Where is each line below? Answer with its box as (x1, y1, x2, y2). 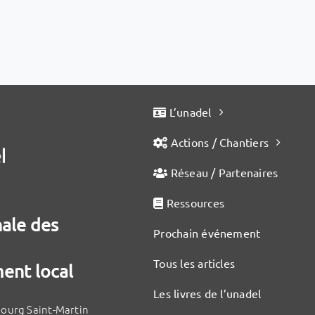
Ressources (163, 195, 225, 210)
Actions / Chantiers (167, 135, 269, 149)
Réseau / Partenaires (167, 165, 278, 179)
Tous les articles (153, 256, 236, 270)
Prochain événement (153, 226, 261, 240)
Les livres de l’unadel (153, 286, 262, 300)
